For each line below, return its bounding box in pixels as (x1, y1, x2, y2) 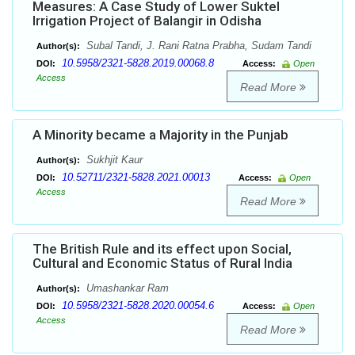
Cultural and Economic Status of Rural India (32, 255, 292, 272)
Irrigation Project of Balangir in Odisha (32, 13, 261, 29)
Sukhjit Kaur (83, 154, 143, 166)
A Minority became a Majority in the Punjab (32, 127, 288, 143)
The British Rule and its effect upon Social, (32, 241, 292, 258)
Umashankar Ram (83, 282, 169, 295)
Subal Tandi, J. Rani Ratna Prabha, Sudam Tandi (83, 40, 311, 52)
